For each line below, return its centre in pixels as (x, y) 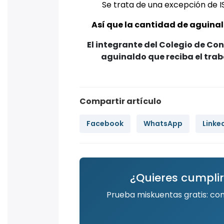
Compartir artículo (120, 101)
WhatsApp (163, 123)
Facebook (105, 123)
